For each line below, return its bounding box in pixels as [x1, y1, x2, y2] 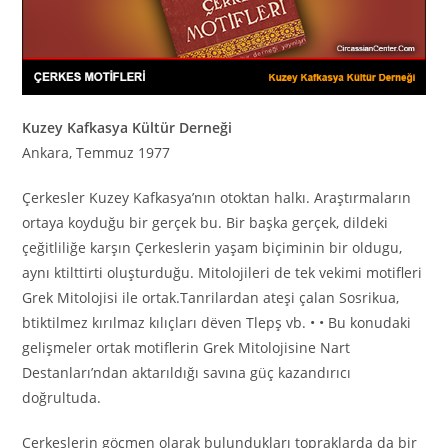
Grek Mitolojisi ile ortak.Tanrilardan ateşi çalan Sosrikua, [22, 287, 400, 307]
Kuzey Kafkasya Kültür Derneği [22, 117, 233, 137]
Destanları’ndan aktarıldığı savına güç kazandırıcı [22, 362, 352, 382]
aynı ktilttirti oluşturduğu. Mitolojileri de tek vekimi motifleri [22, 262, 423, 282]
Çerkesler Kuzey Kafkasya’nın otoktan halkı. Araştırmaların [22, 187, 412, 207]
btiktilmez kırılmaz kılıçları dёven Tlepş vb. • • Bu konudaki [22, 312, 412, 332]
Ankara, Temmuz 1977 [22, 142, 171, 162]
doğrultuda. [22, 387, 102, 407]
